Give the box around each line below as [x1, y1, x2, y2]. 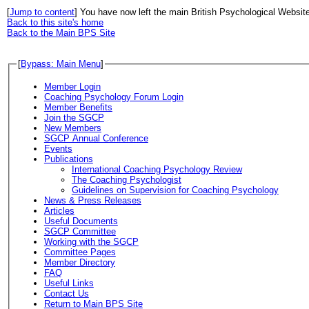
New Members [43, 122, 101, 133]
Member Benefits [43, 101, 112, 112]
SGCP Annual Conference [43, 132, 148, 143]
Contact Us [43, 288, 89, 299]
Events [43, 143, 72, 154]
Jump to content [10, 7, 74, 17]
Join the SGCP [43, 112, 104, 123]
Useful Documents [43, 215, 118, 226]
